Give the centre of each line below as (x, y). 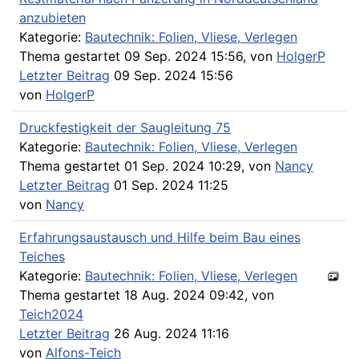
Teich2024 (51, 314)
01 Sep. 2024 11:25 (169, 185)
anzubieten (52, 17)
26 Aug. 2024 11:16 (169, 333)
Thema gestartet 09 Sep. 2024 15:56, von (148, 56)
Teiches (42, 256)
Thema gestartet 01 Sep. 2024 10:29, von (147, 165)
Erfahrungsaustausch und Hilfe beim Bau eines (160, 237)
